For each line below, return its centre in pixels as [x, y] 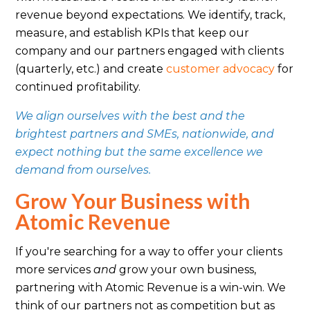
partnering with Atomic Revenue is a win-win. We [151, 287]
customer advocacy [221, 69]
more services [55, 269]
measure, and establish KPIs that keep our [133, 33]
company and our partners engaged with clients [150, 51]
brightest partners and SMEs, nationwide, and [145, 134]
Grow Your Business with [133, 200]
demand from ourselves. [83, 170]
